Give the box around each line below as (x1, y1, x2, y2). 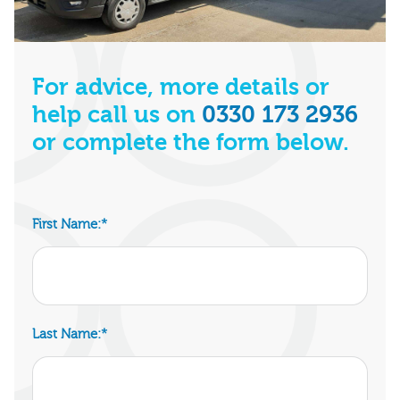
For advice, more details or (32, 74, 329, 102)
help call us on (32, 102, 202, 129)
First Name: (32, 217, 101, 233)
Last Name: (32, 327, 101, 343)
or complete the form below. (32, 129, 349, 157)
